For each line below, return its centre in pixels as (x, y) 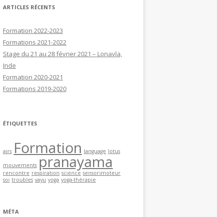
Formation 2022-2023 (33, 31)
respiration (46, 173)
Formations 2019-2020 (35, 89)
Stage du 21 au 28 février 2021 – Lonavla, (62, 54)
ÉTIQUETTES (20, 123)
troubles (22, 180)
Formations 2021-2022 (35, 42)
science (71, 173)
